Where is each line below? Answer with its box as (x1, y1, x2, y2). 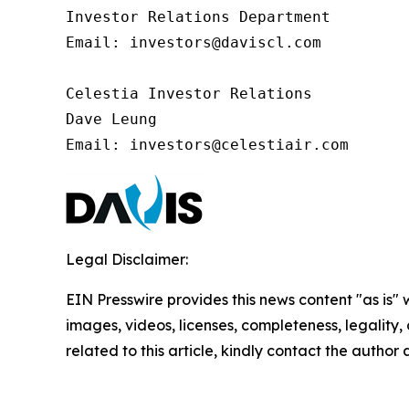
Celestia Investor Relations (66, 85, 312, 103)
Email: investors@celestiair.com (66, 136, 349, 154)
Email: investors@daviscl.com (66, 34, 321, 52)
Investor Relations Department (66, 8, 330, 26)
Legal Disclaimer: (66, 250, 188, 269)
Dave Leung (66, 110, 157, 129)
